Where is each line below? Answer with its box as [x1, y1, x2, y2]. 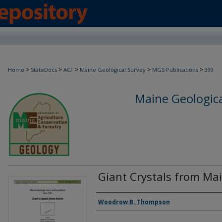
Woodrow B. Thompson [98, 198, 170, 207]
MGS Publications [152, 66, 198, 73]
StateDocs [31, 66, 57, 73]
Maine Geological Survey [80, 66, 146, 73]
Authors [96, 196, 135, 210]
